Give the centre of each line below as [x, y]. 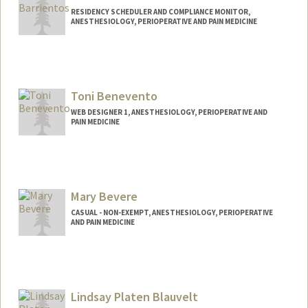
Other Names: [62, 279]
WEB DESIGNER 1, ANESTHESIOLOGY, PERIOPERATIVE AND [169, 112]
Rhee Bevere [156, 281]
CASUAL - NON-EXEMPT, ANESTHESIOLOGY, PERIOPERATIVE [172, 212]
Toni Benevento [114, 96]
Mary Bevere [104, 196]
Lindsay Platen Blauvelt [134, 296]
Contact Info [59, 263]
